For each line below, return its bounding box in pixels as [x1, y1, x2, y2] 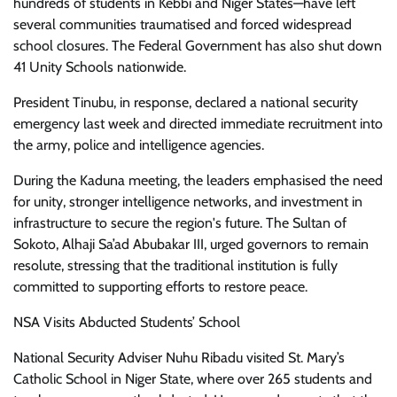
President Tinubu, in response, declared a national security [13, 94, 358, 112]
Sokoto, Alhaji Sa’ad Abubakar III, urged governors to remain [13, 236, 369, 253]
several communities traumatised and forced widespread [13, 16, 352, 34]
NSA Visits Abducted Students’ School [13, 314, 240, 331]
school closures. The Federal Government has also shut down [13, 37, 382, 55]
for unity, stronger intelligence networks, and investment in [13, 193, 362, 211]
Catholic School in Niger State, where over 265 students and [13, 370, 372, 388]
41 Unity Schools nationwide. [13, 58, 186, 76]
